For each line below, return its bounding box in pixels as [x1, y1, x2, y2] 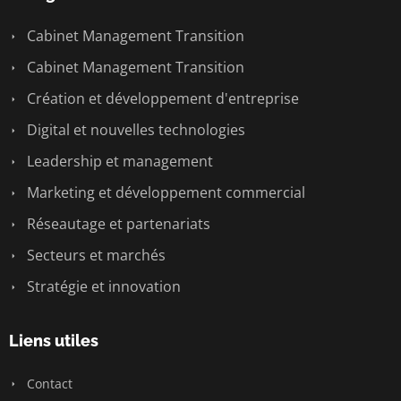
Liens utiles [9, 330, 98, 350]
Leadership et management [23, 150, 213, 171]
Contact [23, 374, 73, 392]
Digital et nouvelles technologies [23, 119, 245, 140]
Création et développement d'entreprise [23, 88, 299, 108]
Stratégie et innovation [23, 276, 181, 296]
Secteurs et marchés [23, 244, 166, 265]
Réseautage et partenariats [23, 213, 210, 234]
